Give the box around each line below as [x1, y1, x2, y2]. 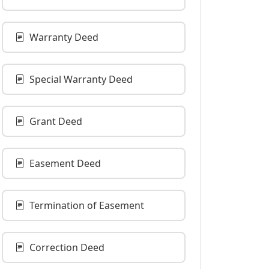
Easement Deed [29, 157, 101, 170]
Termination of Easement [29, 199, 144, 212]
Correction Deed [29, 241, 104, 254]
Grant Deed [29, 115, 82, 128]
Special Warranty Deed [29, 73, 133, 86]
